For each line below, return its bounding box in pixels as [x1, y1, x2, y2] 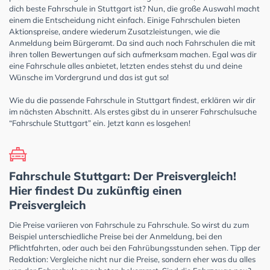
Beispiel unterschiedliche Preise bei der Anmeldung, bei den [9, 231, 222, 241]
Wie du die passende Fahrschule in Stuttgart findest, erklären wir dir [9, 95, 256, 105]
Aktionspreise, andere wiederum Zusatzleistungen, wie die [9, 26, 220, 36]
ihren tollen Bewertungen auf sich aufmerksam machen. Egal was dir [9, 49, 257, 59]
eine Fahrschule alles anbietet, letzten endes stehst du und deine [9, 60, 242, 71]
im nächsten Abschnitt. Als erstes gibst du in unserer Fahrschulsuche [9, 106, 257, 116]
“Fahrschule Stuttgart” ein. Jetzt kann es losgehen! [9, 118, 192, 128]
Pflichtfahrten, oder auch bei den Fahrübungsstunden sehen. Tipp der [9, 242, 260, 253]
